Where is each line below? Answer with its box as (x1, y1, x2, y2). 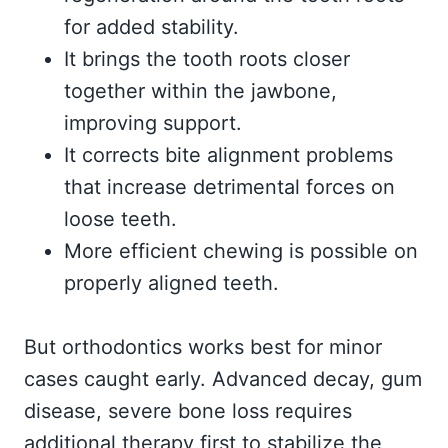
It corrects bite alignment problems (64, 143, 393, 167)
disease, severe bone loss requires (24, 399, 352, 423)
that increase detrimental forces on (64, 175, 395, 199)
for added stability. (64, 15, 239, 39)
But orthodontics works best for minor (24, 335, 382, 359)
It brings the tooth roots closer (64, 47, 350, 71)
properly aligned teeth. (64, 271, 279, 295)
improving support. (64, 111, 242, 135)
